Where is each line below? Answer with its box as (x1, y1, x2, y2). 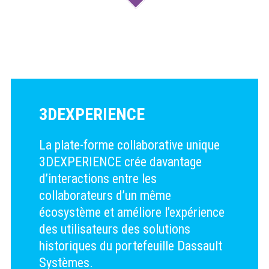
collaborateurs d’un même (38, 188, 171, 204)
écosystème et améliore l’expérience (38, 205, 225, 220)
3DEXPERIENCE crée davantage (38, 154, 202, 170)
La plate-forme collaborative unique (38, 138, 220, 153)
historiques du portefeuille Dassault (38, 238, 222, 254)
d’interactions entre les (38, 171, 157, 187)
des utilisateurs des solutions (38, 222, 190, 237)
